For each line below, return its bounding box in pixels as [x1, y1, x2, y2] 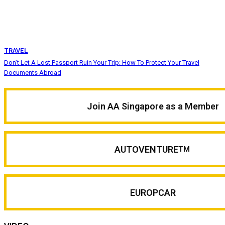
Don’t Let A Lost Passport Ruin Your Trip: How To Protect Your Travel [4, 59, 199, 67]
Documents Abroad [4, 69, 61, 77]
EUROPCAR [130, 187, 176, 198]
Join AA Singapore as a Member [87, 100, 219, 111]
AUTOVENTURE [114, 144, 178, 155]
